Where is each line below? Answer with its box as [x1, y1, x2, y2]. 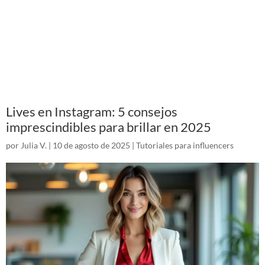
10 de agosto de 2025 [53, 140, 130, 150]
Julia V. [21, 140, 47, 150]
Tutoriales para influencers [136, 140, 234, 150]
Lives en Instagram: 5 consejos [6, 104, 177, 119]
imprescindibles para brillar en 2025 [6, 119, 211, 135]
